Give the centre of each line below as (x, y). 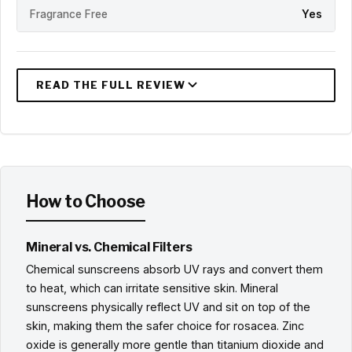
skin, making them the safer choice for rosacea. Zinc (165, 325)
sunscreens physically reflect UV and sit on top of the (168, 306)
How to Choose (86, 202)
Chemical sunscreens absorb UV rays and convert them (174, 269)
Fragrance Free (69, 14)
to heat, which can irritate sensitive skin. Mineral (152, 288)
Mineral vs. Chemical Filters (109, 247)
